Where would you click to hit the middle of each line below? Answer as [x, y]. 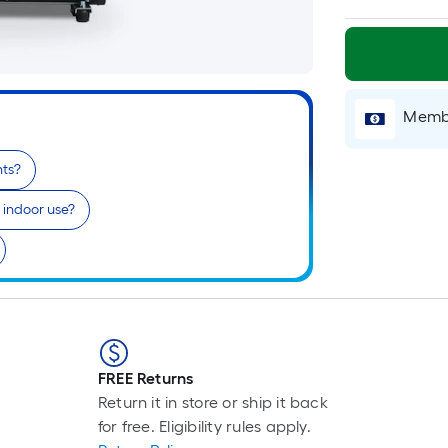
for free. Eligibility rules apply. [204, 426]
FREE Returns [145, 378]
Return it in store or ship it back [212, 402]
